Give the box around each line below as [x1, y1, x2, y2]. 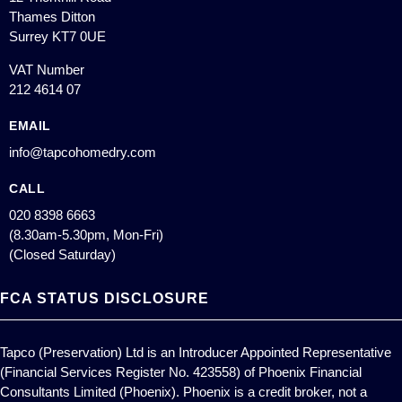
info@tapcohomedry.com [9, 144, 156, 160]
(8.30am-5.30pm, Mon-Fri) [9, 227, 163, 242]
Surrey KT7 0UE [9, 29, 106, 44]
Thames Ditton [9, 9, 95, 24]
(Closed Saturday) [9, 247, 116, 262]
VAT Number [9, 62, 84, 77]
